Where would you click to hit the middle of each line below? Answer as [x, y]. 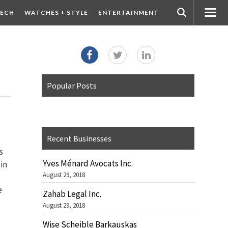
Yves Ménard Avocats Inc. [88, 163]
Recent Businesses [79, 138]
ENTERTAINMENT [128, 12]
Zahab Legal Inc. [72, 194]
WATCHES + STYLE [56, 12]
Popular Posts [72, 85]
